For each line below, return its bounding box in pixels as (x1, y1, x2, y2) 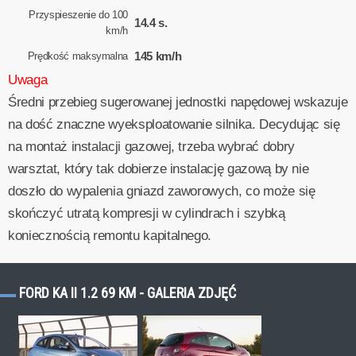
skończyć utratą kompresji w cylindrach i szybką (8, 206, 285, 222)
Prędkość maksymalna (27, 50, 129, 63)
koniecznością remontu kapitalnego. (8, 228, 212, 244)
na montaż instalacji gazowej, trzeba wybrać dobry (8, 139, 295, 155)
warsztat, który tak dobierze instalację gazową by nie (8, 161, 309, 177)
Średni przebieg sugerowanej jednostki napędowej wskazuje (8, 95, 348, 110)
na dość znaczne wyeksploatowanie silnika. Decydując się (8, 117, 340, 133)
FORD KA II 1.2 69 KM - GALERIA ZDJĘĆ (19, 284, 236, 302)
